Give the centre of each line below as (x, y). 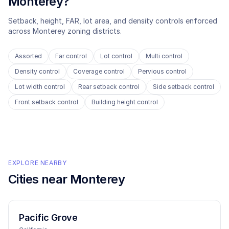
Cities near (39, 179)
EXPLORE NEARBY (38, 163)
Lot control (116, 56)
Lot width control (40, 87)
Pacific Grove (48, 217)
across (20, 31)
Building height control (125, 102)
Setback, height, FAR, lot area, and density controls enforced (113, 21)
